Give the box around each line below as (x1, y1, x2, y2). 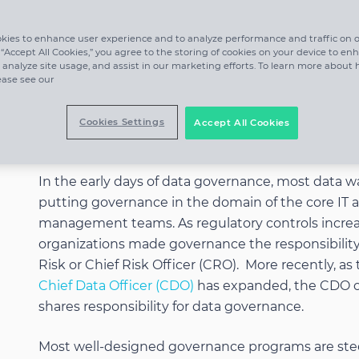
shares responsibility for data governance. (38, 299, 304, 314)
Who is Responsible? (38, 133, 275, 160)
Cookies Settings (79, 116, 165, 127)
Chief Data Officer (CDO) (38, 278, 194, 293)
